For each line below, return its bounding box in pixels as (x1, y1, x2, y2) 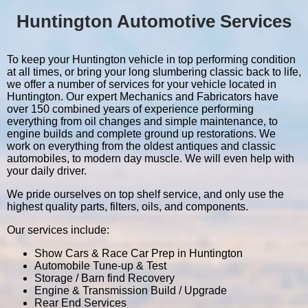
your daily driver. (7, 164, 87, 177)
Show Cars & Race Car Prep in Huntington (34, 247, 243, 259)
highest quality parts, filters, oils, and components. (7, 200, 248, 212)
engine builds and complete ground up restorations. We (7, 127, 276, 140)
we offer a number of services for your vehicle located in (7, 78, 276, 90)
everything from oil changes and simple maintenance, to (7, 115, 278, 127)
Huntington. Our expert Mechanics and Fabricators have (7, 90, 278, 102)
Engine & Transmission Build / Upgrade (34, 284, 227, 296)
